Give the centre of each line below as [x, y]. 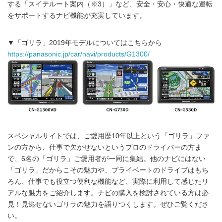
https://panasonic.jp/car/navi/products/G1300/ [79, 54]
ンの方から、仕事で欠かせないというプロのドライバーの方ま [105, 147]
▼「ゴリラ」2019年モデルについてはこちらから [85, 43]
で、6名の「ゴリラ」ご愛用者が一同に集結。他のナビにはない [107, 159]
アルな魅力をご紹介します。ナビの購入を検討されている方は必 [108, 193]
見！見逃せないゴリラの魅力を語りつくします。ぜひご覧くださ [108, 204]
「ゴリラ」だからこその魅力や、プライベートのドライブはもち [108, 170]
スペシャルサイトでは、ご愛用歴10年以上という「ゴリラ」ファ [109, 136]
